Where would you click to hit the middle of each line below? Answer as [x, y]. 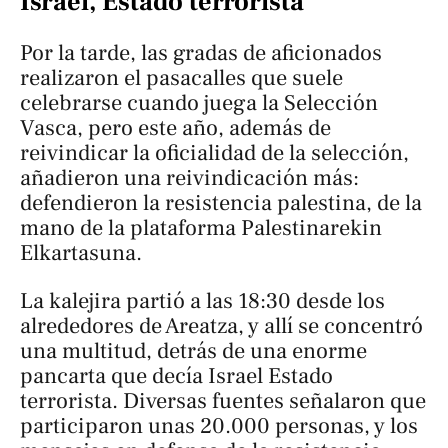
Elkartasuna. [81, 253]
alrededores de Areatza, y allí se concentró [221, 325]
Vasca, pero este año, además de [175, 128]
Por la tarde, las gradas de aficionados [201, 53]
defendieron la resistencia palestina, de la [221, 203]
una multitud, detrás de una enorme [193, 350]
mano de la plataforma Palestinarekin [201, 228]
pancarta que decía [114, 375]
